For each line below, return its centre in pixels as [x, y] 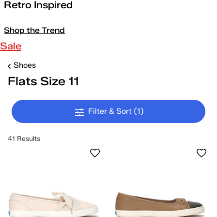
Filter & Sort [111, 111]
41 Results [24, 139]
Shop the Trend [34, 30]
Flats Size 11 [43, 81]
